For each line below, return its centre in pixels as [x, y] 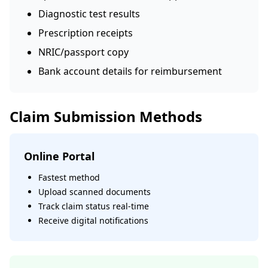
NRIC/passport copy [83, 52]
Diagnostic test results [89, 14]
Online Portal [59, 156]
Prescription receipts [86, 33]
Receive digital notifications [93, 220]
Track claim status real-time [94, 206]
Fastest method [69, 177]
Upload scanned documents [95, 192]
